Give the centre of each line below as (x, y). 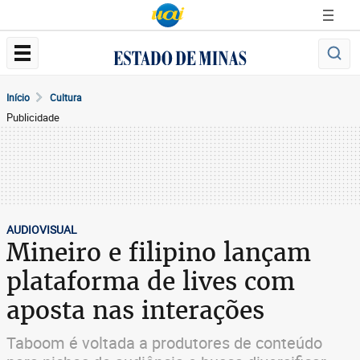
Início (18, 97)
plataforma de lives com (151, 281)
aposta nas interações (135, 310)
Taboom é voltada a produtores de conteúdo (164, 343)
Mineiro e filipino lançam (159, 252)
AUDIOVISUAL (42, 229)
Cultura (66, 97)
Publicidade (33, 117)
